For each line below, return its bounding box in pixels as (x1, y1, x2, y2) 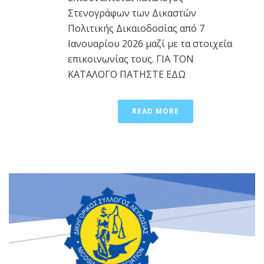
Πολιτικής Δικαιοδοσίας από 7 (68, 22, 204, 35)
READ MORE (132, 106, 179, 117)
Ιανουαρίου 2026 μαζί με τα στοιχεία (68, 37, 232, 51)
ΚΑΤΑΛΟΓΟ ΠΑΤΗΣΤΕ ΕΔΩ (68, 68, 186, 81)
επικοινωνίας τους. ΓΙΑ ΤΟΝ (68, 52, 194, 66)
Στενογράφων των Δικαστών (68, 6, 196, 20)
